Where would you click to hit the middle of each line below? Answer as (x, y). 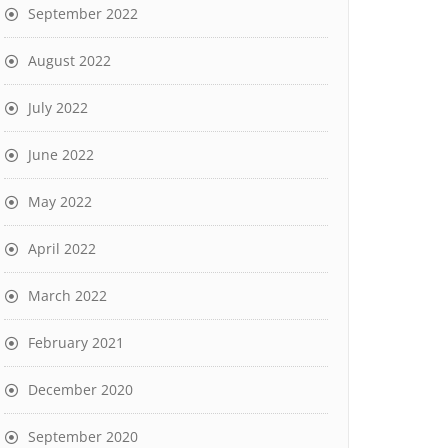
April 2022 (62, 248)
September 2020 (83, 436)
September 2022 (83, 13)
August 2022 (69, 60)
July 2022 (58, 107)
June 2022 (61, 154)
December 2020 (80, 389)
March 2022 (67, 295)
